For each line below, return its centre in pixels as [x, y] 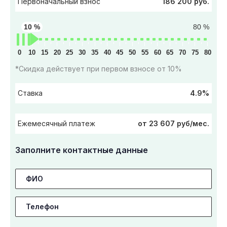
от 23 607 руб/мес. [174, 123]
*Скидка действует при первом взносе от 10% [99, 68]
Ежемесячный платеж [56, 124]
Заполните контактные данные [82, 150]
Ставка [30, 93]
